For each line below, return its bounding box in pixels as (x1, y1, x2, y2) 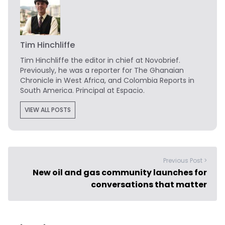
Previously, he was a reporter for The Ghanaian (20, 65, 184, 75)
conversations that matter (91, 179, 207, 190)
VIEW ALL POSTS (25, 105, 71, 114)
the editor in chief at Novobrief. (69, 55, 180, 65)
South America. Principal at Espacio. (20, 85, 145, 95)
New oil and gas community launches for (33, 167, 207, 178)
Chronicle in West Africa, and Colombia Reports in (20, 75, 194, 85)
